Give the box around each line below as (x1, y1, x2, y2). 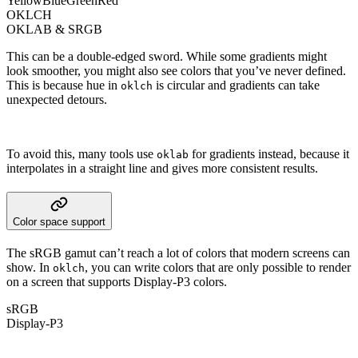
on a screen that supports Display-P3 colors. (6, 274, 227, 288)
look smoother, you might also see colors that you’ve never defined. (6, 63, 346, 78)
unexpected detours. (6, 92, 107, 106)
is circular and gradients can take (153, 78, 320, 92)
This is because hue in (6, 78, 121, 92)
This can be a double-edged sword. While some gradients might (6, 49, 327, 63)
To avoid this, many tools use (6, 146, 157, 161)
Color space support (13, 215, 105, 228)
